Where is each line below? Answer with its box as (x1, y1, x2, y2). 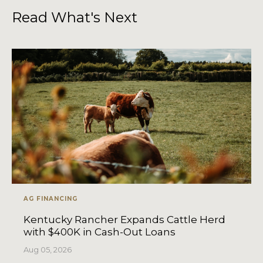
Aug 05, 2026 (23, 245, 72, 255)
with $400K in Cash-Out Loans (23, 226, 178, 238)
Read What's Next (12, 9, 137, 26)
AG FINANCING (23, 195, 77, 203)
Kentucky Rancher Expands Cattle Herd (23, 214, 225, 226)
